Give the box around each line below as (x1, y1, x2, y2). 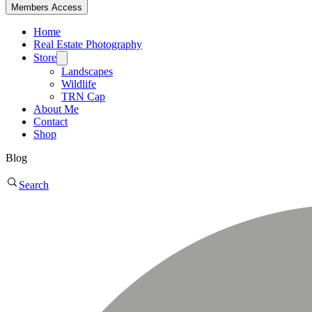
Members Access (11, 1, 82, 13)
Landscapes (61, 65, 113, 77)
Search (19, 178, 49, 191)
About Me (33, 102, 79, 115)
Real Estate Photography (33, 38, 142, 50)
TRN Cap (61, 90, 105, 102)
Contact (33, 115, 68, 127)
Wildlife (61, 77, 96, 90)
